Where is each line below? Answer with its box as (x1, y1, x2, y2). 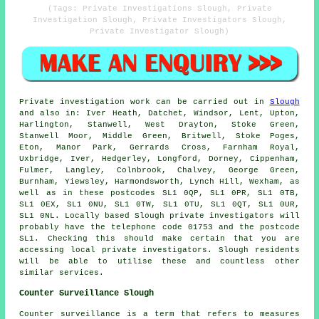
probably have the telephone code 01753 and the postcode (19, 223, 300, 232)
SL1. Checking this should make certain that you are (19, 234, 300, 244)
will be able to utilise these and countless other (19, 257, 300, 266)
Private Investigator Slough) (90, 26, 229, 36)
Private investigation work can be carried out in (19, 98, 270, 107)
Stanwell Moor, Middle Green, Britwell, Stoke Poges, (19, 132, 300, 141)
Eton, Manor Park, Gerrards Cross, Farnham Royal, (19, 143, 300, 152)
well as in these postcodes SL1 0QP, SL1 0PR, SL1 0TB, (19, 189, 300, 198)
